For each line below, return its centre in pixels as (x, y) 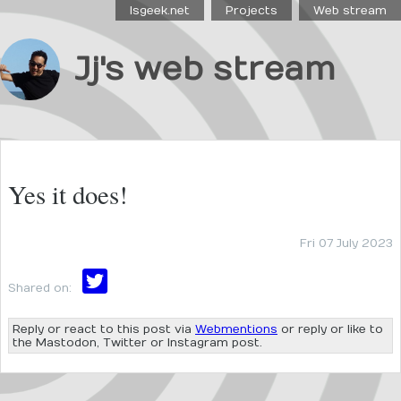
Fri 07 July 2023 (346, 243)
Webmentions (236, 329)
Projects (252, 10)
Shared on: (42, 287)
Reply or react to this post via (104, 329)
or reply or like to (330, 329)
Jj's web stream (205, 69)
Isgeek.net (160, 10)
